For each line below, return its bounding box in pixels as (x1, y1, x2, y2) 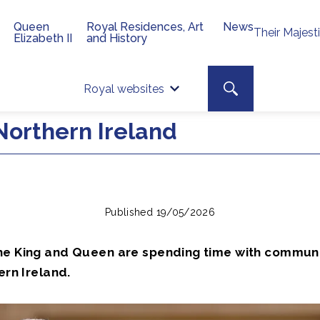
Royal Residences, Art (86, 20, 204, 34)
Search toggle (231, 81, 288, 92)
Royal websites (84, 81, 164, 96)
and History (86, 31, 148, 45)
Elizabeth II (14, 31, 73, 45)
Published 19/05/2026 (105, 206, 215, 218)
